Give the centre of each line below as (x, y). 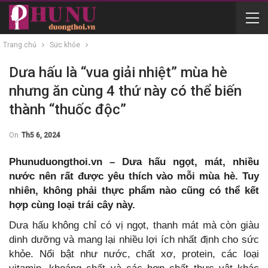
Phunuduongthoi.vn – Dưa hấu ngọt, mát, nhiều (134, 162)
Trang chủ (20, 45)
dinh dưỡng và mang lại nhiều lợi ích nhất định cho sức (134, 240)
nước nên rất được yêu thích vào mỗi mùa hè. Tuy (134, 176)
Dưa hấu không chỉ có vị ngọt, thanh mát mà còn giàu (134, 225)
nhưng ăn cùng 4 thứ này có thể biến (125, 91)
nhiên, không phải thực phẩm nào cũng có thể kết (134, 191)
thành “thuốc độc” (68, 109)
